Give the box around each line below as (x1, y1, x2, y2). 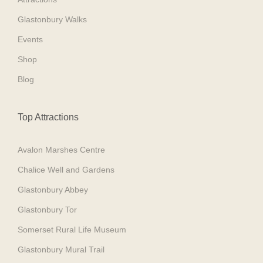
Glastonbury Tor (18, 205, 77, 215)
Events (18, 35, 43, 45)
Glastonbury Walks (18, 15, 87, 25)
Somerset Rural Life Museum (18, 225, 126, 235)
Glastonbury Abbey (18, 185, 88, 195)
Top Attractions (18, 112, 79, 123)
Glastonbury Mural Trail (18, 245, 104, 255)
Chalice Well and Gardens (18, 165, 114, 175)
